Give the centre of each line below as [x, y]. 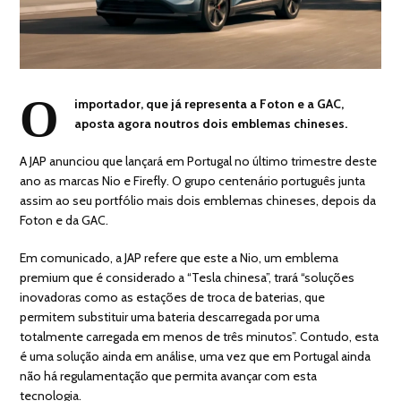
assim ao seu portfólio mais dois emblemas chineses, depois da [198, 200]
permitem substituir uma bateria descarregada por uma [170, 316]
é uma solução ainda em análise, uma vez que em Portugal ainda [196, 356]
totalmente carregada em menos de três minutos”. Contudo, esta [200, 336]
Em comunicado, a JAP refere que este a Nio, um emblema [179, 257]
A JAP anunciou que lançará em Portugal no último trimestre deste [199, 161]
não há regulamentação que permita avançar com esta [169, 375]
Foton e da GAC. [66, 220]
